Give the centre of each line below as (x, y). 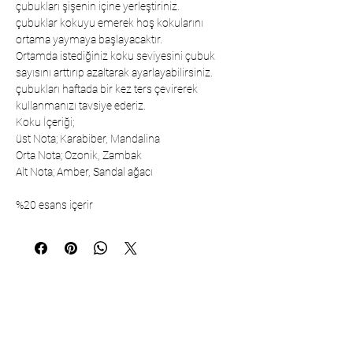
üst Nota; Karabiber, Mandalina (88, 139)
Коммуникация (93, 333)
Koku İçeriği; (45, 122)
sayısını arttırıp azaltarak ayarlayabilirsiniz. (114, 72)
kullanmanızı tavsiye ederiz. (81, 106)
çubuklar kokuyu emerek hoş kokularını (110, 23)
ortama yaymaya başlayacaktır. (89, 39)
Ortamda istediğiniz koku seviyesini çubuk (115, 56)
